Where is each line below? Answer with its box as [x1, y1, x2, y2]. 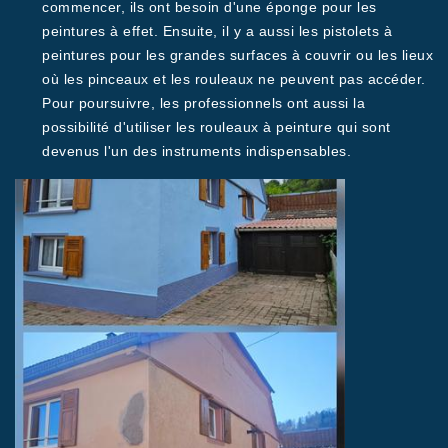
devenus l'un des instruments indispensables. [42, 143, 351, 159]
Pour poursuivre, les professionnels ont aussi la [42, 95, 365, 111]
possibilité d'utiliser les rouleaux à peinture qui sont [42, 119, 391, 135]
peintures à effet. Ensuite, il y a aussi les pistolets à [42, 23, 392, 39]
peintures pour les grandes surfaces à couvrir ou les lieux [42, 47, 433, 63]
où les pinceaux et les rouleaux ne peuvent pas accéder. [42, 71, 426, 87]
